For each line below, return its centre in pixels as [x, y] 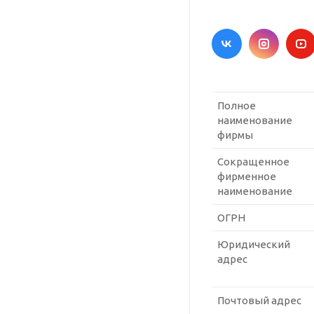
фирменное [247, 177]
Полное [237, 106]
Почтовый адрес [259, 301]
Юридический [254, 245]
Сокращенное [253, 162]
